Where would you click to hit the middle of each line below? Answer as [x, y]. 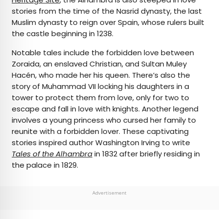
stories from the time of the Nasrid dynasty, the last [107, 11]
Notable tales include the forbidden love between [103, 53]
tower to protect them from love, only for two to [100, 98]
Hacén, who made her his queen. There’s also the [101, 75]
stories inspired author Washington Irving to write [101, 143]
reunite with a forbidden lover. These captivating [100, 131]
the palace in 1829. [45, 165]
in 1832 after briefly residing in [146, 154]
